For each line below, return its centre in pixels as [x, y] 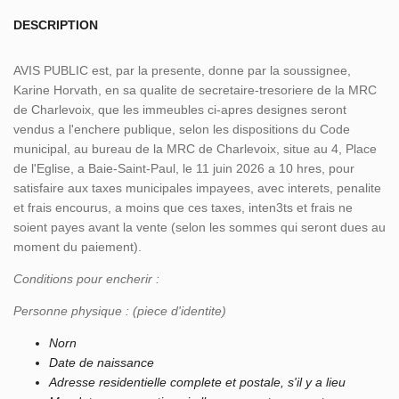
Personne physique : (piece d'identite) [122, 311]
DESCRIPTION [56, 25]
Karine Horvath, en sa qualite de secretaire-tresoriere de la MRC [195, 90]
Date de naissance [103, 363]
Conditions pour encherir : [86, 279]
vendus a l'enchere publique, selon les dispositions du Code [182, 130]
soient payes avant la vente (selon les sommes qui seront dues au [199, 228]
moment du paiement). [77, 247]
